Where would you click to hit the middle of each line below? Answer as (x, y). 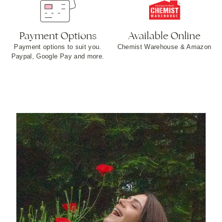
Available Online (164, 35)
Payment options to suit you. (58, 47)
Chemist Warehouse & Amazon (164, 47)
